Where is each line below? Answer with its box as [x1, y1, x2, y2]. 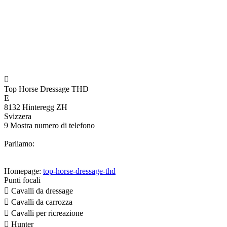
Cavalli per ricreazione [9, 209, 83, 218]
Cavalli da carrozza [9, 198, 72, 207]
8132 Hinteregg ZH [4, 103, 67, 112]
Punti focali [4, 176, 41, 185]
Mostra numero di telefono [10, 121, 95, 130]
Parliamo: [4, 139, 34, 148]
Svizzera [4, 112, 31, 121]
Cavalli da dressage [9, 186, 73, 196]
